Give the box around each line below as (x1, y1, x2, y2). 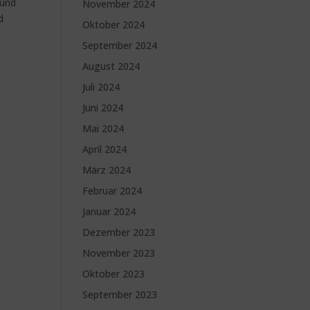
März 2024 (82, 163, 131, 176)
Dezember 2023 (82, 226, 156, 239)
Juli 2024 (82, 80, 120, 93)
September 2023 (82, 288, 158, 301)
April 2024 (82, 143, 127, 156)
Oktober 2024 (82, 18, 145, 31)
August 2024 (82, 60, 140, 73)
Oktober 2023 (82, 267, 145, 280)
